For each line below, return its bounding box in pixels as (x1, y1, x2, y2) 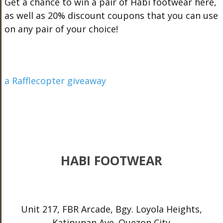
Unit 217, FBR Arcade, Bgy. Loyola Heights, (20, 203, 202, 215)
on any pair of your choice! (4, 22, 118, 35)
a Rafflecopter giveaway (4, 74, 106, 87)
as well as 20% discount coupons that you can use (4, 9, 218, 21)
